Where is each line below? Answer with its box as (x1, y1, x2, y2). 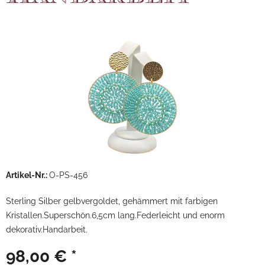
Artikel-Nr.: (6, 170, 49, 180)
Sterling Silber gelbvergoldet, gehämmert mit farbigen (6, 196, 218, 206)
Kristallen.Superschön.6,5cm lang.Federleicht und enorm (6, 211, 225, 220)
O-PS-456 (49, 170, 88, 180)
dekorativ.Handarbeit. (6, 225, 88, 234)
